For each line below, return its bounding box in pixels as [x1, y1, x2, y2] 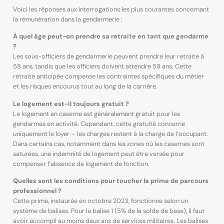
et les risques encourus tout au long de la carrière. [12, 82, 157, 91]
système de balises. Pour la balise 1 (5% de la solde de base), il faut [12, 206, 204, 215]
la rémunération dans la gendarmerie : [12, 14, 122, 23]
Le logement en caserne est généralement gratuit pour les [12, 109, 180, 118]
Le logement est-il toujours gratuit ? [12, 99, 129, 108]
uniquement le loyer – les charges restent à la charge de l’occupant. [12, 129, 208, 138]
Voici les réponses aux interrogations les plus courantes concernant [12, 4, 209, 13]
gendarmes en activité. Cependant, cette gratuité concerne [12, 119, 185, 128]
